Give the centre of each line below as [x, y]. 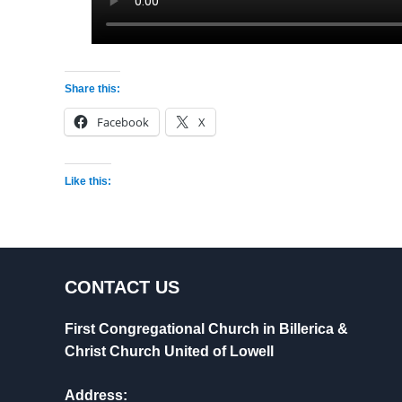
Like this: [88, 181]
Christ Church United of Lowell [169, 351]
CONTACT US [122, 287]
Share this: [92, 88]
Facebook [123, 122]
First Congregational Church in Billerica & [206, 328]
